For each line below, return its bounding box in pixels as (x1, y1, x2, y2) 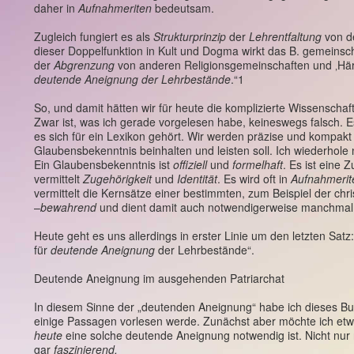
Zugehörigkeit (83, 171, 152, 186)
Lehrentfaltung (249, 28, 322, 44)
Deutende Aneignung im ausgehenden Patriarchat (34, 270, 284, 286)
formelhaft (232, 156, 283, 172)
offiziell (173, 156, 207, 172)
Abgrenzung (54, 57, 115, 73)
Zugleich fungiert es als (34, 28, 153, 44)
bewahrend (40, 199, 96, 215)
